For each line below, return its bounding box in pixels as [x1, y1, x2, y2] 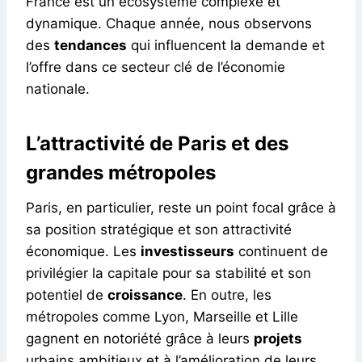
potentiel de [26, 286, 107, 303]
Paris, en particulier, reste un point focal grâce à [26, 199, 336, 216]
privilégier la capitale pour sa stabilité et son [26, 264, 311, 281]
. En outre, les [183, 286, 271, 303]
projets [254, 330, 302, 347]
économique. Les [26, 242, 141, 259]
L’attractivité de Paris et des [26, 131, 288, 155]
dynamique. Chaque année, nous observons [26, 15, 312, 32]
